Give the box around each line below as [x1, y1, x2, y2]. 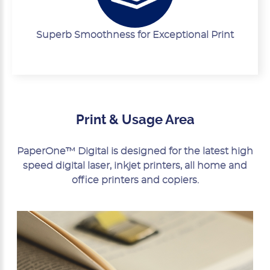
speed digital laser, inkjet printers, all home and [23, 161, 247, 171]
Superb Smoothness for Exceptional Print [36, 30, 234, 40]
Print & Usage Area [75, 112, 195, 128]
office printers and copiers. [71, 175, 199, 186]
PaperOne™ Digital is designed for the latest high [17, 146, 253, 157]
